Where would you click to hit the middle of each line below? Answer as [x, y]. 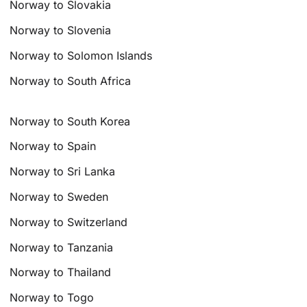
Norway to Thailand [61, 272]
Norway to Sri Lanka [63, 172]
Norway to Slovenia [61, 30]
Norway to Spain [53, 146]
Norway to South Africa [71, 81]
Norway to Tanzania [62, 247]
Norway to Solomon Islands [81, 56]
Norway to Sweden [59, 196]
